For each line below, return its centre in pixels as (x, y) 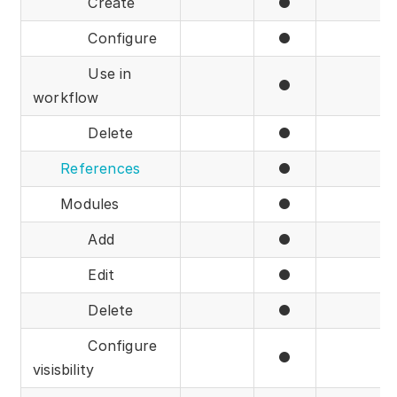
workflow (66, 98)
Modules (76, 204)
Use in (82, 74)
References (101, 169)
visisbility (64, 370)
